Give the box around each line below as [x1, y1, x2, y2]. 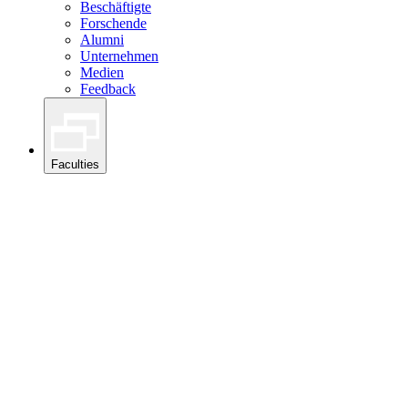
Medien [80, 64, 124, 80]
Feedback [80, 80, 136, 97]
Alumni [80, 31, 124, 47]
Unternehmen [80, 47, 158, 64]
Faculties [51, 158, 99, 172]
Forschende [80, 15, 147, 31]
